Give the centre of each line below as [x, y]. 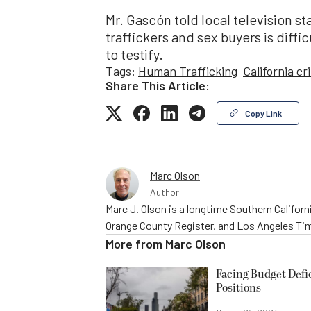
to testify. [134, 54]
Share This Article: [158, 85]
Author [165, 192]
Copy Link [263, 113]
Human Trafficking [188, 70]
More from [135, 243]
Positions [238, 288]
